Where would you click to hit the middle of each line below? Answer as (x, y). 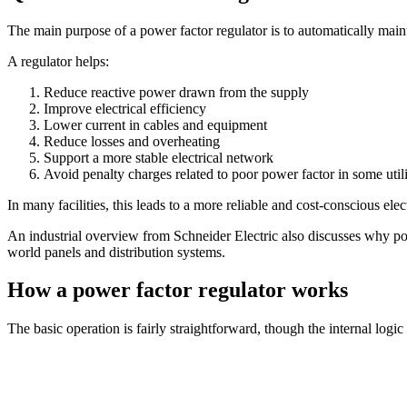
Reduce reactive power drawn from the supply (180, 92)
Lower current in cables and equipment (159, 124)
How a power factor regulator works (178, 290)
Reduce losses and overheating (135, 141)
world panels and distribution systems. (116, 252)
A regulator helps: (58, 61)
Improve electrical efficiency (129, 108)
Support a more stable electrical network (162, 157)
